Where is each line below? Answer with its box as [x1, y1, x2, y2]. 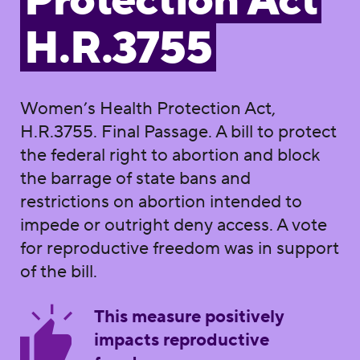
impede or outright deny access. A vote [19, 213, 327, 236]
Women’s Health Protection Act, [19, 96, 276, 120]
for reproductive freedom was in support [19, 236, 339, 260]
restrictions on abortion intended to [19, 190, 302, 213]
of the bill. [19, 260, 97, 283]
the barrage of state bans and [19, 166, 251, 190]
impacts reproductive [93, 328, 269, 351]
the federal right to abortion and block [19, 143, 320, 166]
